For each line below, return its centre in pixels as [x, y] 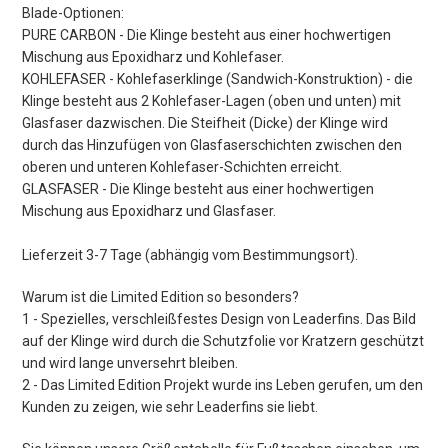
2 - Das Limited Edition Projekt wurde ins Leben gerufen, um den [222, 385]
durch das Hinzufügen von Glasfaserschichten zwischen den [212, 145]
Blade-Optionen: [73, 13]
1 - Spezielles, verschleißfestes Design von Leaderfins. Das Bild [219, 319]
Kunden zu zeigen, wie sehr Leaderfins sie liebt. [170, 407]
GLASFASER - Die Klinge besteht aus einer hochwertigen [198, 189]
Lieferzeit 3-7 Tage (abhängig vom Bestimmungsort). [190, 255]
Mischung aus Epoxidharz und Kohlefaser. [153, 57]
